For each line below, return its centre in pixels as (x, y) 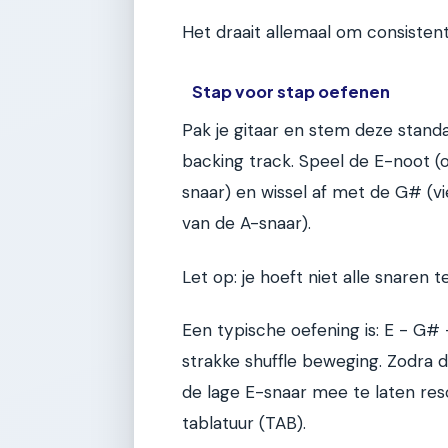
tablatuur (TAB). (244, 423)
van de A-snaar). (246, 223)
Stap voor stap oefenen (291, 92)
